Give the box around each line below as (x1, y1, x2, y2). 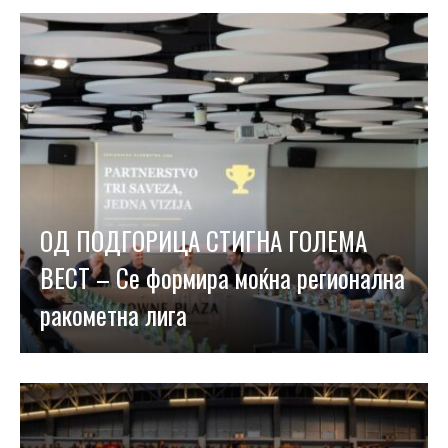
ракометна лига (40, 296, 187, 333)
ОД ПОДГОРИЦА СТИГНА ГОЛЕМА (40, 222, 367, 259)
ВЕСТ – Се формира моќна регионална (40, 259, 405, 296)
